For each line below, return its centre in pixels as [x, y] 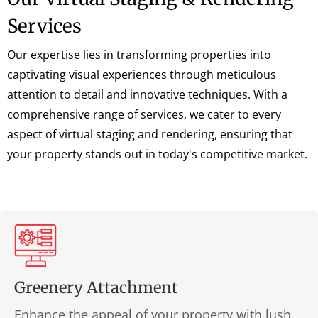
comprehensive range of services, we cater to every [144, 114]
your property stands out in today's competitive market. [157, 154]
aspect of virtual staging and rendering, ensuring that [150, 134]
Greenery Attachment [96, 287]
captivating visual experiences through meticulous [142, 74]
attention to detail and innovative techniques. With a [147, 94]
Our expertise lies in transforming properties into [139, 54]
